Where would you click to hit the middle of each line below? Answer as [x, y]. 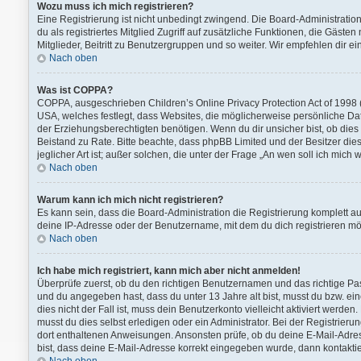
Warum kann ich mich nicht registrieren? [130, 200]
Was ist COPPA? [75, 90]
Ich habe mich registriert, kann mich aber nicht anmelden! [169, 271]
